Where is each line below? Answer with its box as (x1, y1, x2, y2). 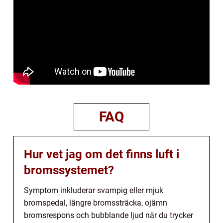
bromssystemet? (24, 163, 114, 177)
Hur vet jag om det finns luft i (24, 147, 179, 161)
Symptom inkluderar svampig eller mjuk (24, 185, 163, 195)
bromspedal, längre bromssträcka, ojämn (24, 198, 167, 208)
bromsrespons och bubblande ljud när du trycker (24, 210, 193, 220)
